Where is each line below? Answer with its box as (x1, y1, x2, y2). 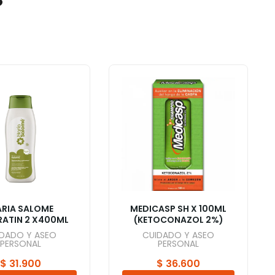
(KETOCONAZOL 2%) (133, 214, 223, 226)
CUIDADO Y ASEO (142, 229, 214, 241)
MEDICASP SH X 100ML (130, 203, 227, 215)
